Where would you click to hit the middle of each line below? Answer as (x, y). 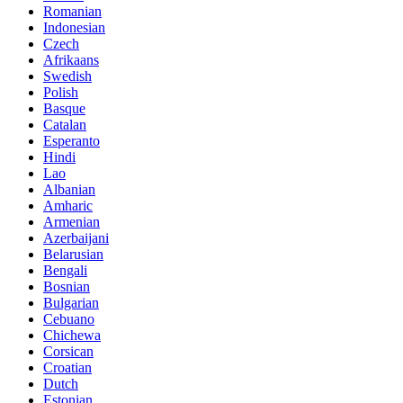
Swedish (67, 76)
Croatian (67, 368)
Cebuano (69, 319)
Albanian (69, 190)
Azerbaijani (76, 238)
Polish (61, 93)
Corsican (68, 352)
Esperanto (72, 141)
